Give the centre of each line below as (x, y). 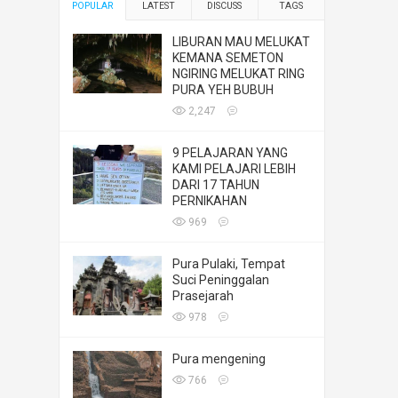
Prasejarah (203, 296)
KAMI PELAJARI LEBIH (234, 169)
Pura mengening (219, 359)
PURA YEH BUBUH (223, 90)
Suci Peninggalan (221, 280)
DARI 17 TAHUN (216, 185)
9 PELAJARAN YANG (230, 153)
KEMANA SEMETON (228, 58)
